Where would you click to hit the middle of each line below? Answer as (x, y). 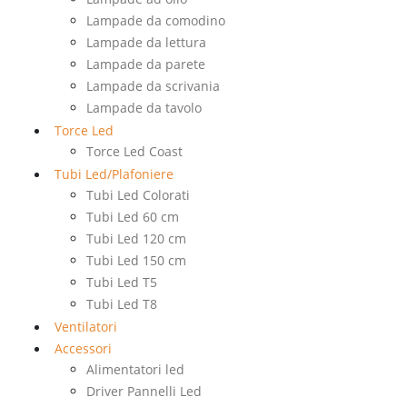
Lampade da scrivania (153, 86)
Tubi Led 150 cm (136, 261)
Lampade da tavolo (144, 108)
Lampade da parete (146, 65)
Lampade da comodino (156, 21)
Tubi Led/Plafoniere (114, 174)
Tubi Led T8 (122, 304)
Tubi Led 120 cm (136, 239)
